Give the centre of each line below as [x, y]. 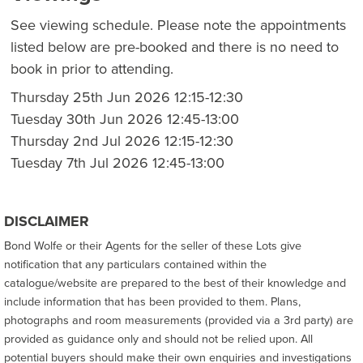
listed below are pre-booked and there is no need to [175, 47]
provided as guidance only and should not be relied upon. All [158, 339]
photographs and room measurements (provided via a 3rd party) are [179, 320]
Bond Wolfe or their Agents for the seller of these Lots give [153, 246]
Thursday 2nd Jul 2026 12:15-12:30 [122, 141]
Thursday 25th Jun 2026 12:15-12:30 [127, 98]
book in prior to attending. [92, 69]
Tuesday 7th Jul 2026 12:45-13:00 [117, 163]
